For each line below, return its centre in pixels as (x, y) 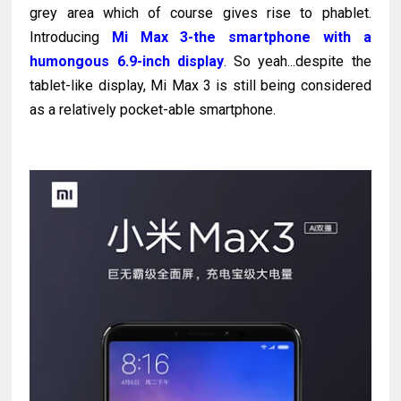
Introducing (71, 37)
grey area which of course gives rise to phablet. (200, 13)
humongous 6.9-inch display (127, 61)
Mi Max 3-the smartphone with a (242, 37)
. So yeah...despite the (297, 61)
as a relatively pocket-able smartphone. (153, 109)
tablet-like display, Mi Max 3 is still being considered (200, 85)
